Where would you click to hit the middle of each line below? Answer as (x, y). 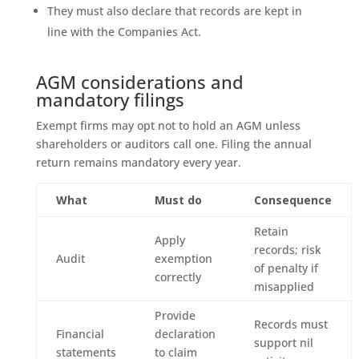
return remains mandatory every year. (138, 162)
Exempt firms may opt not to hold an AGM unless (168, 125)
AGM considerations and (139, 81)
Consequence (292, 200)
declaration (185, 333)
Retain (271, 231)
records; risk (287, 249)
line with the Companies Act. (124, 31)
